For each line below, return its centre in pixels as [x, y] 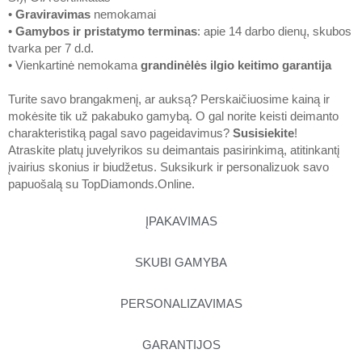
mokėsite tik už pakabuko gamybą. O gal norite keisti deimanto [173, 116]
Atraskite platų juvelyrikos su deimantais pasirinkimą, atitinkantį [174, 150]
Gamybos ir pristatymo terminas [106, 31]
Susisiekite [263, 133]
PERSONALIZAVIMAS [181, 303]
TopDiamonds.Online [137, 184]
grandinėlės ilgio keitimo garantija [236, 65]
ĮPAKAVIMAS [181, 221]
